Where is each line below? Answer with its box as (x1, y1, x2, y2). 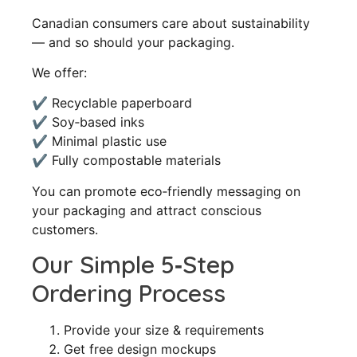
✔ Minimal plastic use (32, 133, 167, 150)
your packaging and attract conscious (32, 202, 261, 218)
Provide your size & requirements (64, 322, 264, 339)
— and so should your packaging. (32, 33, 234, 50)
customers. (32, 221, 98, 237)
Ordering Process (32, 278, 226, 309)
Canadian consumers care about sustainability (32, 14, 310, 31)
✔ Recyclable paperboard (32, 95, 192, 112)
